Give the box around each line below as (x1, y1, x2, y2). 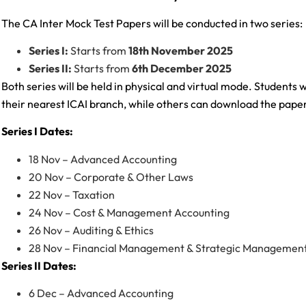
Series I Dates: (1, 124, 73, 139)
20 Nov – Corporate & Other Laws (29, 169, 193, 184)
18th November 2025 (128, 44, 233, 58)
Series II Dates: (1, 258, 76, 273)
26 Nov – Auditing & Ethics (29, 223, 154, 237)
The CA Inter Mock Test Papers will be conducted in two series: (1, 16, 303, 30)
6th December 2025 (132, 61, 232, 76)
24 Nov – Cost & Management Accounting (29, 205, 229, 219)
